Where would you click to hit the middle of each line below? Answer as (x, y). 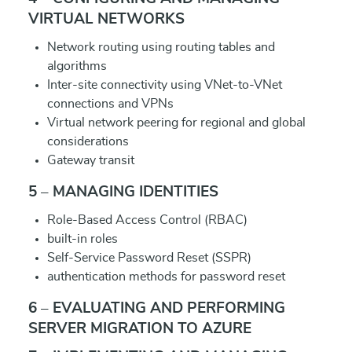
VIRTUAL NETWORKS (106, 19)
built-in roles (82, 239)
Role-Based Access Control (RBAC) (147, 220)
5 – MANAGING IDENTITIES (123, 192)
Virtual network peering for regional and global (176, 123)
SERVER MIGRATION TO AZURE (140, 329)
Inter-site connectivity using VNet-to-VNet (165, 85)
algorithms (77, 66)
